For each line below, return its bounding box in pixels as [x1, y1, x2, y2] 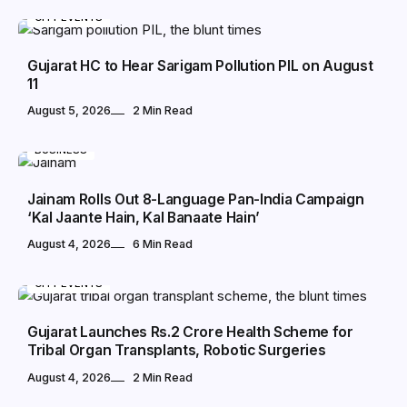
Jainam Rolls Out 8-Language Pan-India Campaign [27, 190, 364, 208]
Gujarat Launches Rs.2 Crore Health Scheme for [27, 323, 353, 342]
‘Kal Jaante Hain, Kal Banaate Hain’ [27, 208, 260, 226]
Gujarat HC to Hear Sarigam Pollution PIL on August [27, 57, 373, 74]
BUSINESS [35, 144, 87, 157]
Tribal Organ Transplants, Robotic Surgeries [27, 342, 326, 360]
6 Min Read [133, 237, 193, 252]
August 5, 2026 [27, 104, 111, 118]
